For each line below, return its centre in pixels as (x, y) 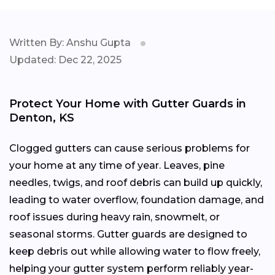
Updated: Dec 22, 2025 (65, 60)
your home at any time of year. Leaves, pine (117, 165)
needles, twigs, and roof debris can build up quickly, (136, 182)
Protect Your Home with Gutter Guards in (128, 103)
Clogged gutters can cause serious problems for (130, 148)
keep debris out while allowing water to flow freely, (135, 251)
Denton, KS (42, 118)
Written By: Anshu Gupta (70, 42)
